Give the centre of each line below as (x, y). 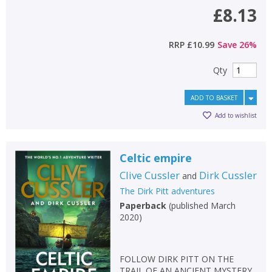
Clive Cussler (149, 175)
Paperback (143, 205)
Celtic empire (155, 158)
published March (203, 205)
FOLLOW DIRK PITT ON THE (176, 259)
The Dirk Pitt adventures (167, 191)
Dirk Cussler (228, 175)
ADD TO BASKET (214, 97)
